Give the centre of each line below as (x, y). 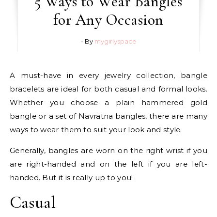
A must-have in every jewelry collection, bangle (13, 75)
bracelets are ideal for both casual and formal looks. (108, 89)
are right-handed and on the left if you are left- (108, 164)
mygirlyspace (115, 41)
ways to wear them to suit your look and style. (96, 129)
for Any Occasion (108, 19)
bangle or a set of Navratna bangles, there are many (108, 116)
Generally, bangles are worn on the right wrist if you (108, 150)
